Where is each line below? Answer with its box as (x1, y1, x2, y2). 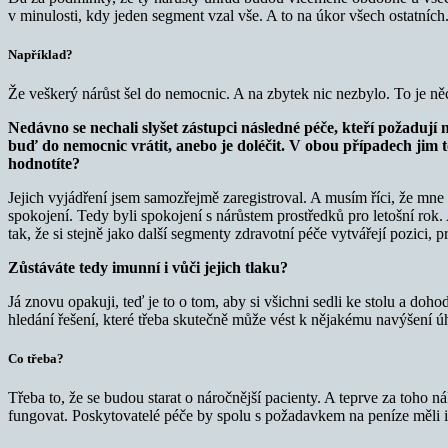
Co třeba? (8, 351, 64, 367)
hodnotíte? (8, 155, 80, 172)
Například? (8, 46, 73, 62)
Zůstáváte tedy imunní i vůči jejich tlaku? (8, 259, 288, 276)
